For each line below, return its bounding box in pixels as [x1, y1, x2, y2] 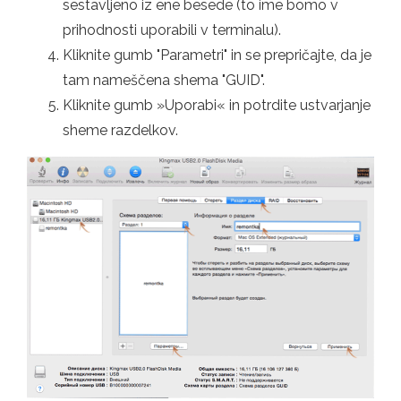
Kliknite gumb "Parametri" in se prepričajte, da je [63, 46, 371, 64]
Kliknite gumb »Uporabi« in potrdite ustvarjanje [63, 96, 371, 114]
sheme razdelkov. [63, 121, 178, 139]
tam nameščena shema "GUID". [63, 71, 265, 89]
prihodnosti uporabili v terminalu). [63, 21, 281, 38]
